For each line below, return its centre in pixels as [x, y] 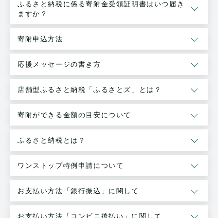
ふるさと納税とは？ [52, 140]
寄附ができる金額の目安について [74, 115]
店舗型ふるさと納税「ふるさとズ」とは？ [90, 90]
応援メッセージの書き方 [59, 64]
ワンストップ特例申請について [71, 165]
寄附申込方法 [40, 39]
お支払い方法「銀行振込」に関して [78, 191]
